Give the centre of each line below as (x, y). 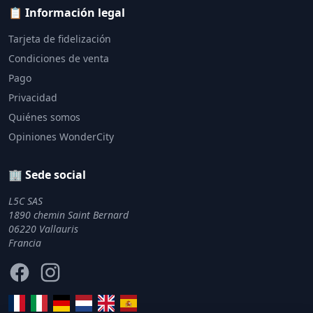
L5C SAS (26, 201)
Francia (25, 243)
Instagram (66, 269)
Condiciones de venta (59, 58)
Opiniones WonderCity (61, 137)
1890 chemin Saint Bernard (68, 215)
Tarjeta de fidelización (60, 39)
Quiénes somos (44, 117)
